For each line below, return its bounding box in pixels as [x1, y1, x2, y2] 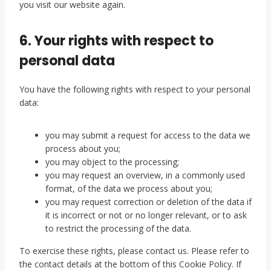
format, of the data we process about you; [45, 183, 212, 194]
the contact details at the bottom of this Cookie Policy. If [19, 258, 241, 270]
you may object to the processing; [45, 156, 179, 168]
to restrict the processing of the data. [45, 223, 191, 234]
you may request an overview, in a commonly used [45, 169, 245, 181]
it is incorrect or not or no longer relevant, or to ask [45, 209, 247, 221]
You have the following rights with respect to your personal [19, 83, 250, 95]
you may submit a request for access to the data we [45, 129, 250, 141]
